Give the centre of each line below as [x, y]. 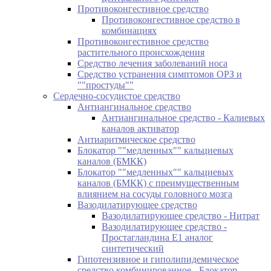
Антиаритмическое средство [136, 139]
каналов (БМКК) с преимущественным [158, 183]
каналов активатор [140, 128]
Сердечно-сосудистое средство [117, 96]
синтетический [133, 248]
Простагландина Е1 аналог [157, 237]
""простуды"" [106, 85]
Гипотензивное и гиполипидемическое [158, 259]
